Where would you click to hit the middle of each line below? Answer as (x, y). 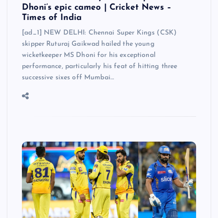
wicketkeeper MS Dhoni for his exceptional (89, 55)
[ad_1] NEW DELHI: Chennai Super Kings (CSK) (100, 33)
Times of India (52, 18)
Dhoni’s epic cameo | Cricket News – (97, 7)
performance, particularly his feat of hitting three (100, 66)
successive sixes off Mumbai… (68, 77)
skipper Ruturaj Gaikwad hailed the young (88, 44)
